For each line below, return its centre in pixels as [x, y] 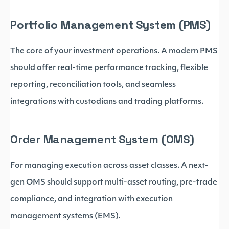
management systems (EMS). [65, 216]
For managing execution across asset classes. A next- [109, 166]
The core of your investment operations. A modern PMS [114, 51]
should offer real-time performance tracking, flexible [109, 68]
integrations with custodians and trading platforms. [107, 102]
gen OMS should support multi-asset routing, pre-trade [114, 183]
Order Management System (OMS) [102, 139]
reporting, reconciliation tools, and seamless [93, 85]
